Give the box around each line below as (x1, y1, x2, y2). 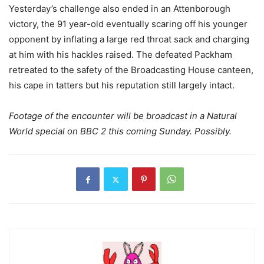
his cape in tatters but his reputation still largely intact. (9, 80, 235, 91)
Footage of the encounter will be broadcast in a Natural (9, 110, 237, 122)
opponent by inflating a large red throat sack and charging (9, 34, 249, 45)
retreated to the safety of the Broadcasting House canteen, (9, 64, 253, 76)
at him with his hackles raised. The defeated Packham (9, 49, 232, 61)
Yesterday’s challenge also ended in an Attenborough (9, 3, 230, 15)
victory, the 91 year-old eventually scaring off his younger (9, 18, 247, 30)
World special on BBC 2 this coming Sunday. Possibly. (9, 126, 232, 137)
